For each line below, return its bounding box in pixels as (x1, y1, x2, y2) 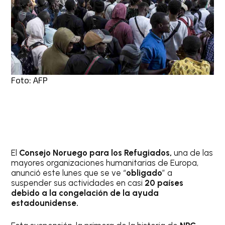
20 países (143, 177, 184, 188)
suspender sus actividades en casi (11, 177, 143, 188)
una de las (172, 147, 213, 158)
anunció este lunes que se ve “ (11, 167, 127, 178)
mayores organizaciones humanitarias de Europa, (11, 157, 199, 168)
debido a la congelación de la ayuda (11, 187, 159, 198)
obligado (126, 167, 163, 178)
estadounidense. (11, 197, 79, 208)
